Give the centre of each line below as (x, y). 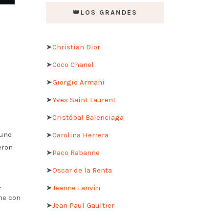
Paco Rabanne (76, 152)
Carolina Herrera (80, 135)
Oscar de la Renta (82, 170)
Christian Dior (76, 47)
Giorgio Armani (78, 82)
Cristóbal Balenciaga (88, 117)
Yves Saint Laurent (84, 99)
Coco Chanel (73, 64)
